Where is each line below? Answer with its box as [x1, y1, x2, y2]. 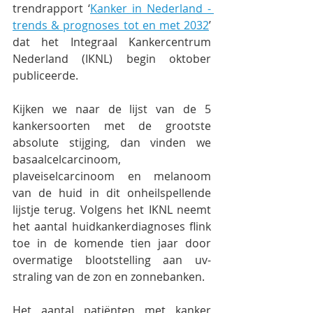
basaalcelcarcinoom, [13, 152, 121, 167]
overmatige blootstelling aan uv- [13, 252, 211, 268]
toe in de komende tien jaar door [13, 235, 211, 251]
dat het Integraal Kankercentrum [13, 34, 211, 50]
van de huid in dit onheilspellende [13, 185, 211, 201]
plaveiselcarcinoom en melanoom [13, 168, 211, 184]
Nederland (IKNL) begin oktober [13, 51, 211, 66]
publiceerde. [13, 68, 78, 83]
